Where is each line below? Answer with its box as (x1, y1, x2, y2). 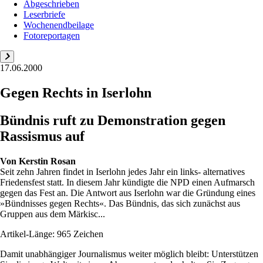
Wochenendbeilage (23, 20, 94, 30)
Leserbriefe (23, 9, 65, 19)
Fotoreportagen (23, 31, 80, 41)
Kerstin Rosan (19, 156, 76, 166)
